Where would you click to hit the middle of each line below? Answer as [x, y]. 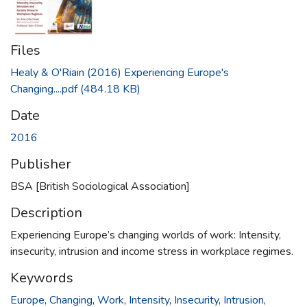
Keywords [42, 278]
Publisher [41, 164]
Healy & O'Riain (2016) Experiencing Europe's [120, 72]
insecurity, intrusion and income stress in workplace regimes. [152, 251]
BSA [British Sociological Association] [100, 186]
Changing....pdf [44, 89]
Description [46, 212]
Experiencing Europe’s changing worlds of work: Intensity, [146, 235]
